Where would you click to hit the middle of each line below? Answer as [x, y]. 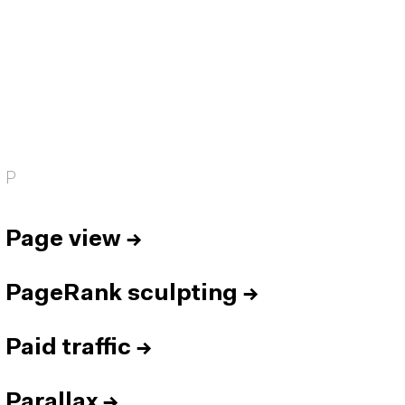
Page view [63, 240]
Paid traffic [68, 348]
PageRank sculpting [122, 294]
